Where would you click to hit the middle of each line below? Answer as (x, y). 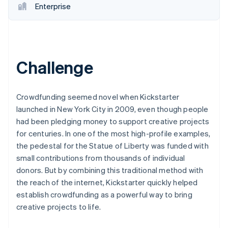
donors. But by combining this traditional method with (110, 170)
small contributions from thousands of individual (101, 158)
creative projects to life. (59, 206)
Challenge (55, 67)
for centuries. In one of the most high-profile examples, (113, 133)
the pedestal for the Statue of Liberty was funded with (112, 145)
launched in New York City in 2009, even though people (112, 109)
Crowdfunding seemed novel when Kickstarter (98, 96)
